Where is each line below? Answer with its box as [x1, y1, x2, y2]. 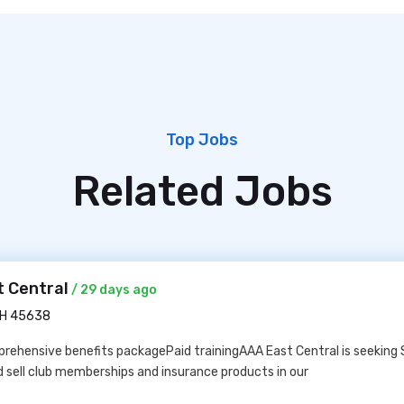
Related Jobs [71, 167, 333, 216]
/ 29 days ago [69, 282, 157, 298]
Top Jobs [166, 130, 238, 150]
